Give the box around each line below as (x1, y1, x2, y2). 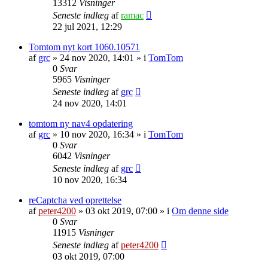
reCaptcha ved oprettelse (29, 194, 121, 205)
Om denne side (172, 205, 229, 216)
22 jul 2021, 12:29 (53, 21, 122, 32)
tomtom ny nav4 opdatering (29, 118, 133, 129)
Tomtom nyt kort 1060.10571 (29, 41, 140, 52)
